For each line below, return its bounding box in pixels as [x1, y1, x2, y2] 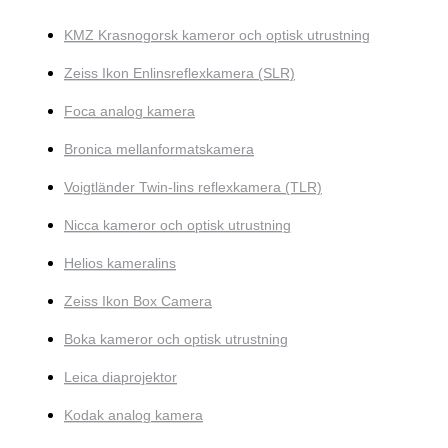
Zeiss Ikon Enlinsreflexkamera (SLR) [64, 65, 295, 82]
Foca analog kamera [64, 103, 195, 120]
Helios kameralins [64, 255, 176, 272]
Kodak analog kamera [64, 407, 203, 424]
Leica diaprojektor [64, 369, 177, 386]
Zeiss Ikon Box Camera [64, 293, 212, 310]
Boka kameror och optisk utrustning [64, 331, 288, 348]
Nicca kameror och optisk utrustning [64, 217, 291, 234]
